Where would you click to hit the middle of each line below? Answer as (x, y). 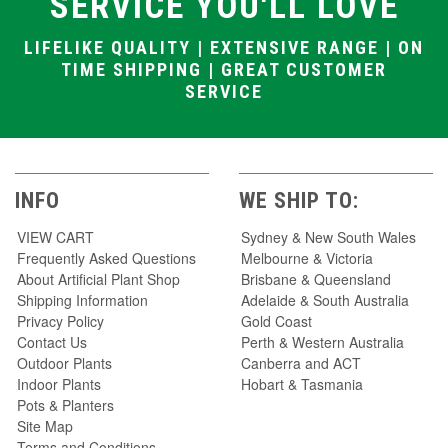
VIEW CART (55, 236)
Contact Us (52, 341)
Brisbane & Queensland (316, 278)
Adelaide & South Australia (325, 299)
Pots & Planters (65, 404)
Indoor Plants (59, 383)
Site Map (45, 425)
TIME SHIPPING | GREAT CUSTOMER (224, 69)
